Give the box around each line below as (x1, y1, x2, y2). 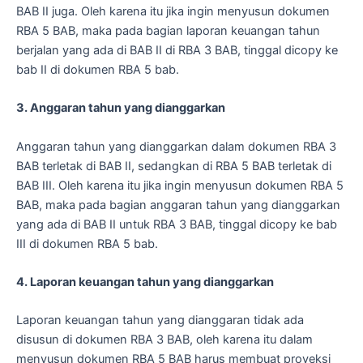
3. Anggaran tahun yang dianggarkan (16, 100, 225, 116)
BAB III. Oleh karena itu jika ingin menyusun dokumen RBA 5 (16, 177, 344, 193)
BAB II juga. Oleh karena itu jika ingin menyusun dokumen (16, 4, 330, 19)
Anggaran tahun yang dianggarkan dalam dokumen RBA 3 (16, 139, 336, 154)
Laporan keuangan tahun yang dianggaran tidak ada (16, 313, 304, 328)
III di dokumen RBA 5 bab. (16, 236, 158, 251)
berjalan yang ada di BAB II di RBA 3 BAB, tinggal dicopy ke (16, 43, 338, 58)
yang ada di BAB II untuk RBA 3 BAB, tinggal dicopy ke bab (16, 216, 337, 232)
